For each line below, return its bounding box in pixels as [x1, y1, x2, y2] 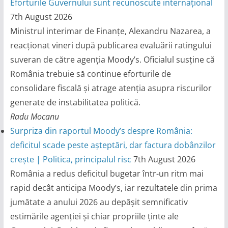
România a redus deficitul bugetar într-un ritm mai [10, 168, 204, 180]
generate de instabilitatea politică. [10, 97, 140, 108]
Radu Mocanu [10, 111, 59, 123]
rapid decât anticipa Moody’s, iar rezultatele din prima [10, 182, 217, 194]
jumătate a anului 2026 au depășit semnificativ [10, 196, 188, 208]
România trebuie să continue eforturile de [10, 68, 171, 80]
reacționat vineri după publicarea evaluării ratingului [10, 40, 212, 51]
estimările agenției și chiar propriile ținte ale [10, 211, 179, 222]
